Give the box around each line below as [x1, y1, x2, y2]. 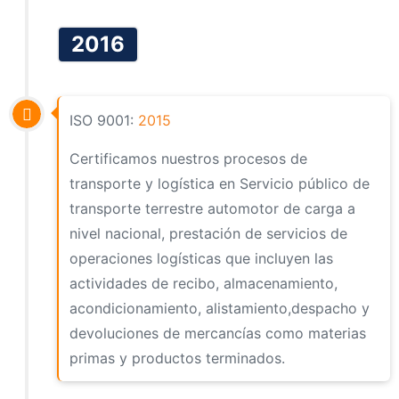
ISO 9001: [69, 110, 139, 129]
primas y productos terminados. [69, 348, 286, 367]
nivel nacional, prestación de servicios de [69, 224, 348, 242]
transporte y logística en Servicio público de [69, 174, 370, 192]
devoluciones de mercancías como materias [69, 323, 367, 342]
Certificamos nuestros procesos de [69, 149, 308, 167]
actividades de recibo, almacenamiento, [69, 273, 338, 292]
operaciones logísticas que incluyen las [69, 248, 334, 267]
